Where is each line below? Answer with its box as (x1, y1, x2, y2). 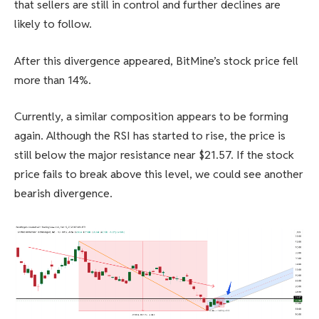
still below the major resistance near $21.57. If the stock (14, 147, 294, 163)
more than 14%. (14, 72, 91, 88)
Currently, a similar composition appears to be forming (14, 109, 288, 125)
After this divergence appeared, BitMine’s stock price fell (14, 53, 298, 68)
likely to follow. (14, 16, 92, 32)
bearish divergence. (14, 186, 113, 202)
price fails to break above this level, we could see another (14, 167, 303, 182)
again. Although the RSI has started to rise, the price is (14, 128, 286, 144)
